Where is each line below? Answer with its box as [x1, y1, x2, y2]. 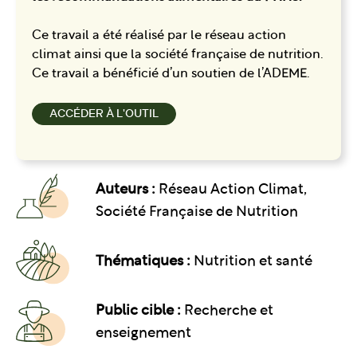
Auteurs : [96, 182, 155, 198]
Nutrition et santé [194, 253, 312, 269]
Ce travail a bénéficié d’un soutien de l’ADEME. [32, 68, 310, 81]
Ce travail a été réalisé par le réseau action [32, 29, 286, 43]
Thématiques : [96, 253, 190, 269]
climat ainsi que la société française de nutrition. [32, 49, 324, 62]
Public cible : [96, 304, 181, 320]
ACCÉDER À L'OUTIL [49, 106, 159, 120]
